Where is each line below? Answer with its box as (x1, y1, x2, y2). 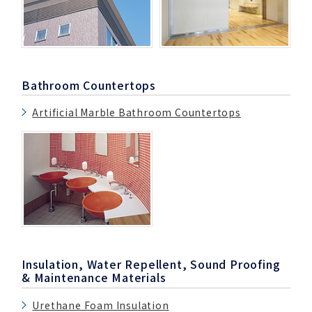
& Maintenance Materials (22, 269, 166, 286)
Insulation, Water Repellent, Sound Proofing (22, 256, 281, 273)
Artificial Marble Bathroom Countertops (32, 105, 241, 120)
